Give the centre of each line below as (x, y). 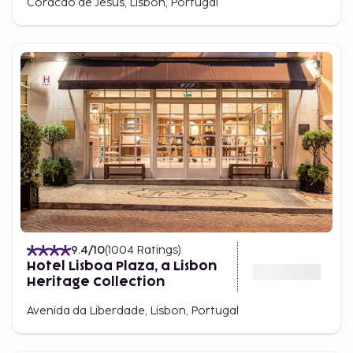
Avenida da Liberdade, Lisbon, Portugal (133, 311)
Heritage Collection (96, 282)
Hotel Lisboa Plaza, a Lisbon (122, 267)
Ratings (157, 251)
